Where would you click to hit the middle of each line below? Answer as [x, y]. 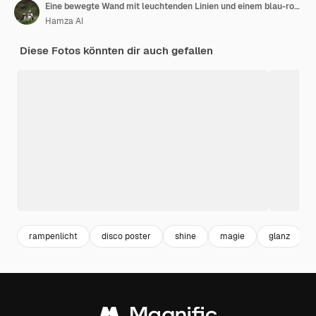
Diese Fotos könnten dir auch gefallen [116, 51]
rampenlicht [53, 236]
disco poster [126, 236]
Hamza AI [64, 22]
